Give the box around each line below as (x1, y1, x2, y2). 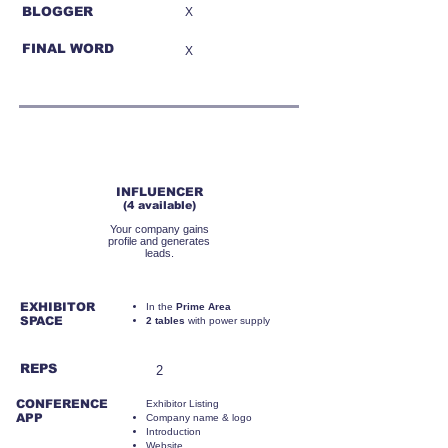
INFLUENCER (115, 185, 203, 199)
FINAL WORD (22, 41, 114, 56)
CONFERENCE (16, 397, 108, 411)
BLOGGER (22, 4, 93, 19)
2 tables (146, 315, 185, 326)
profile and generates (108, 235, 210, 247)
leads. (144, 247, 174, 259)
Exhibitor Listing (146, 398, 219, 409)
